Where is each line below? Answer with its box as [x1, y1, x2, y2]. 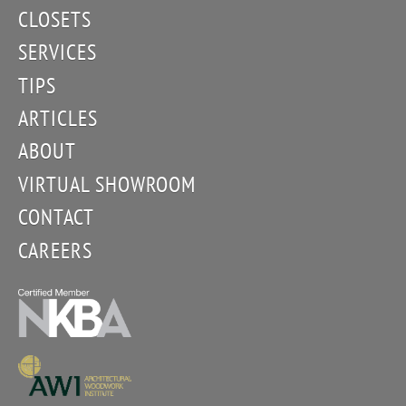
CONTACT [18, 203, 94, 231]
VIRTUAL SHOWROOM [18, 169, 197, 198]
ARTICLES [18, 104, 98, 132]
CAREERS [18, 236, 92, 264]
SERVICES [18, 38, 97, 66]
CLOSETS [18, 5, 92, 33]
